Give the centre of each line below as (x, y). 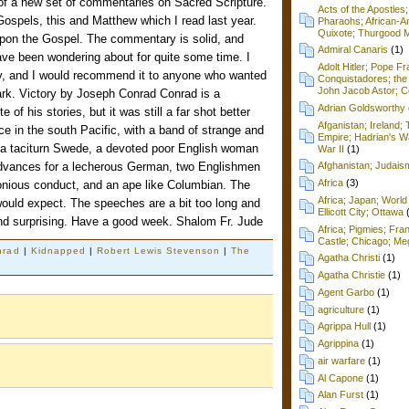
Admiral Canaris (353, 50)
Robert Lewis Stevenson (158, 251)
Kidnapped (58, 251)
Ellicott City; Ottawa (361, 211)
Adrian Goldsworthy (362, 107)
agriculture (341, 309)
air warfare (341, 360)
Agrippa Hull (344, 326)
